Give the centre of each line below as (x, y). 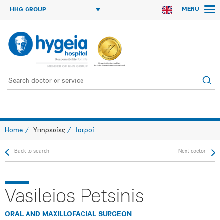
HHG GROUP (28, 10)
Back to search (32, 151)
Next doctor (192, 151)
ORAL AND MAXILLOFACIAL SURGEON (68, 214)
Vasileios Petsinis (74, 197)
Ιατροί (85, 130)
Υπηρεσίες (49, 130)
